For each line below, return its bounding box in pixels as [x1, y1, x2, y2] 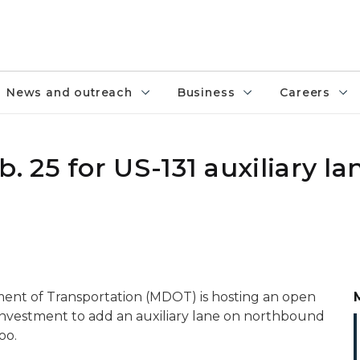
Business [177, 85, 235, 100]
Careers [280, 85, 331, 100]
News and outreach [6, 85, 133, 100]
